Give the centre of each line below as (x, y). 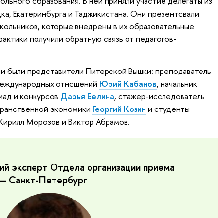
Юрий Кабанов (128, 83)
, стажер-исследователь (159, 96)
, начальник (177, 83)
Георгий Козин (119, 109)
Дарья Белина (87, 96)
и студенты (168, 109)
